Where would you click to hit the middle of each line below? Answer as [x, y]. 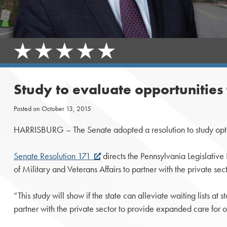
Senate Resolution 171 [52, 156]
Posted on [27, 108]
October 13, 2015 [66, 108]
